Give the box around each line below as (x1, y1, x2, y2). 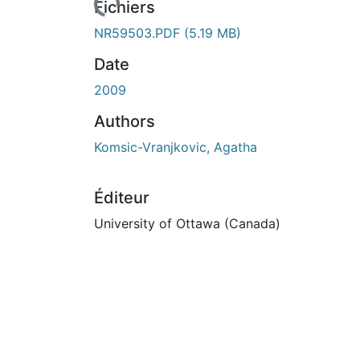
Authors (94, 111, 155, 131)
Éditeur (94, 187, 149, 207)
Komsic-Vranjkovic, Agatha (94, 138, 257, 155)
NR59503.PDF (94, 24, 184, 41)
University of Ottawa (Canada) (94, 215, 280, 231)
